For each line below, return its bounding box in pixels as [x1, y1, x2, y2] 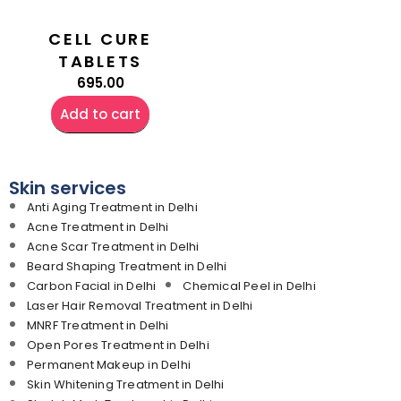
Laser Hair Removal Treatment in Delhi [27, 297, 253, 315]
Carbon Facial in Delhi [27, 277, 157, 295]
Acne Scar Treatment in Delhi [27, 238, 200, 256]
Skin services [9, 175, 126, 201]
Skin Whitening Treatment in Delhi [27, 376, 225, 394]
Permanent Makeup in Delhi [27, 356, 191, 374]
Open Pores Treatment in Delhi [27, 337, 209, 354]
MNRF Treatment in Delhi [27, 317, 169, 335]
